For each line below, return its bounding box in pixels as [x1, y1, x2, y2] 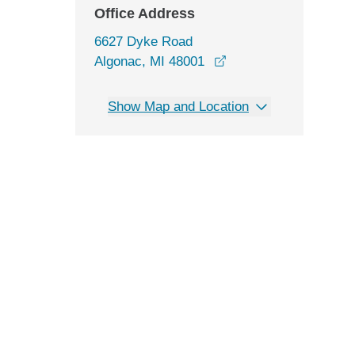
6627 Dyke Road [94, 34, 193, 49]
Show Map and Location [108, 99, 249, 114]
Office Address [94, 6, 195, 21]
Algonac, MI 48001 [94, 54, 204, 69]
